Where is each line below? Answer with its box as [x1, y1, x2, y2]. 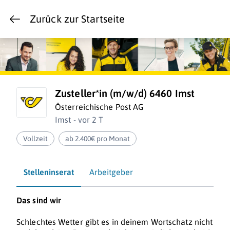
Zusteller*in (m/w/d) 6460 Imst [55, 87, 195, 100]
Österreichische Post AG [55, 102, 144, 112]
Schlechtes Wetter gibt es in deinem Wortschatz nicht [16, 217, 213, 227]
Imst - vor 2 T [55, 115, 104, 125]
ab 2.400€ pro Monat [65, 135, 130, 143]
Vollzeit [23, 135, 48, 143]
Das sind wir [16, 196, 62, 205]
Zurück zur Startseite [30, 13, 125, 25]
